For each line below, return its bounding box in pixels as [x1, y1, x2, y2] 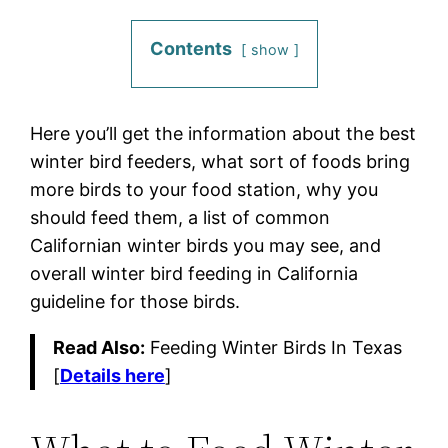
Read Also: [52, 336, 145, 358]
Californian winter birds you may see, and [30, 234, 382, 256]
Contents [149, 37, 232, 59]
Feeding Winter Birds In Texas [144, 336, 402, 358]
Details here [59, 364, 165, 386]
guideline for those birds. [30, 290, 241, 312]
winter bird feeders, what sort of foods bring [30, 150, 411, 172]
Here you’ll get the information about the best [30, 122, 417, 144]
